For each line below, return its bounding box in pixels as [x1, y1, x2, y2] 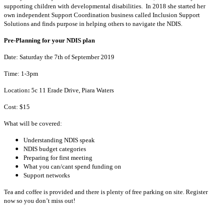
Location [4, 87, 28, 94]
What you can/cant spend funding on [23, 163, 121, 171]
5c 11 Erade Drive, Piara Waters [30, 87, 114, 94]
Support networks [23, 172, 70, 179]
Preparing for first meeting [23, 154, 92, 162]
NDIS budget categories [23, 145, 86, 153]
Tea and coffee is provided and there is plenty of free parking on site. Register [4, 188, 208, 196]
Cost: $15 [4, 103, 30, 111]
